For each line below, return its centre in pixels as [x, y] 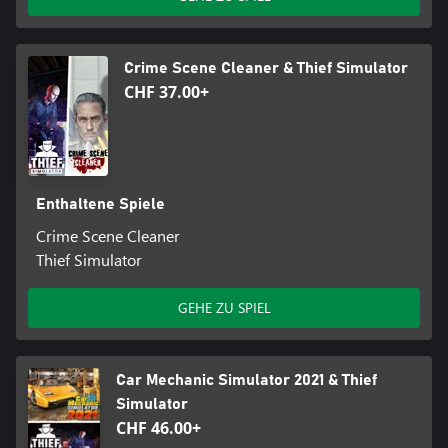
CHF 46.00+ [159, 427]
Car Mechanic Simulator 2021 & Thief [247, 379]
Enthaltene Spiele [100, 203]
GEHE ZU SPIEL [224, 307]
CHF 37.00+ [166, 91]
